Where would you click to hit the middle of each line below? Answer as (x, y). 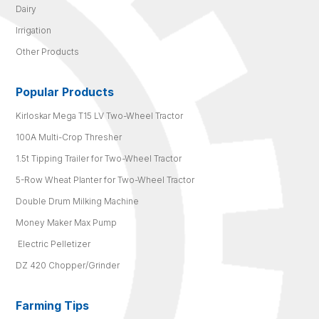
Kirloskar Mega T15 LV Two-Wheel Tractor (100, 115)
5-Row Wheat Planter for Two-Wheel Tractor (105, 179)
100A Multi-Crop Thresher (69, 137)
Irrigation (34, 30)
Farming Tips (53, 305)
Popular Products (65, 91)
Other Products (48, 51)
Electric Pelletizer (53, 244)
